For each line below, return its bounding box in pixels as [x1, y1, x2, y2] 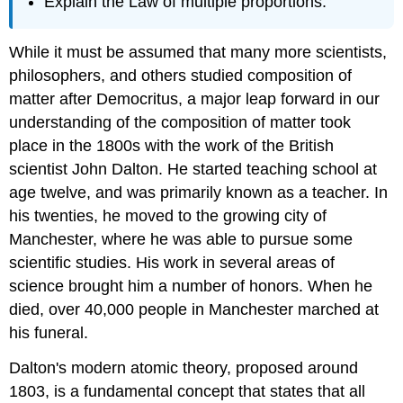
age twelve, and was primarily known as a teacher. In [9, 184, 389, 202]
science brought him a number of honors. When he [9, 277, 373, 296]
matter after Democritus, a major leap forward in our [9, 90, 381, 109]
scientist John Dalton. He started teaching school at [9, 160, 378, 179]
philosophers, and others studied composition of [9, 67, 353, 85]
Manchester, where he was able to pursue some [9, 230, 354, 249]
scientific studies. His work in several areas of [9, 254, 336, 273]
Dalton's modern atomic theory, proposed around [9, 359, 359, 377]
